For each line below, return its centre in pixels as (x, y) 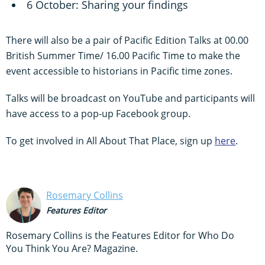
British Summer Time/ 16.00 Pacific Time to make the (123, 55)
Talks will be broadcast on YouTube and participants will (130, 98)
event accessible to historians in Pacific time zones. (119, 71)
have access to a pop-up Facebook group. (98, 113)
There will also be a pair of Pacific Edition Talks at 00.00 (127, 40)
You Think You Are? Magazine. (72, 248)
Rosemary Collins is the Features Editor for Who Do (120, 235)
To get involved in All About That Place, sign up (110, 140)
